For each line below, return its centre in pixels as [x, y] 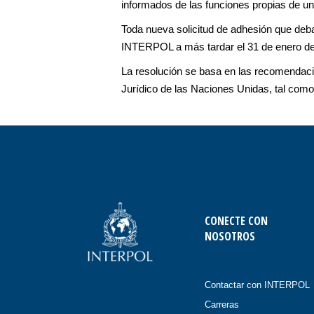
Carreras [221, 305]
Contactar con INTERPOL [257, 285]
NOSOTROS [230, 236]
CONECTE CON [236, 221]
